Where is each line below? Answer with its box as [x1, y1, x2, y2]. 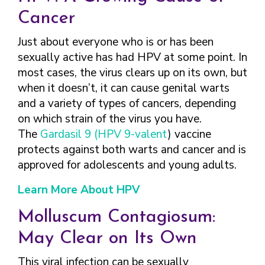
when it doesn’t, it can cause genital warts [18, 80, 230, 96]
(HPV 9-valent [94, 127, 168, 142]
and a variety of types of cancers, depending [18, 96, 236, 111]
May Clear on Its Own [18, 230, 197, 248]
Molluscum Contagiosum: [18, 208, 215, 227]
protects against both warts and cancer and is [18, 142, 246, 157]
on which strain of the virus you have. [18, 111, 202, 127]
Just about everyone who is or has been [18, 34, 214, 50]
